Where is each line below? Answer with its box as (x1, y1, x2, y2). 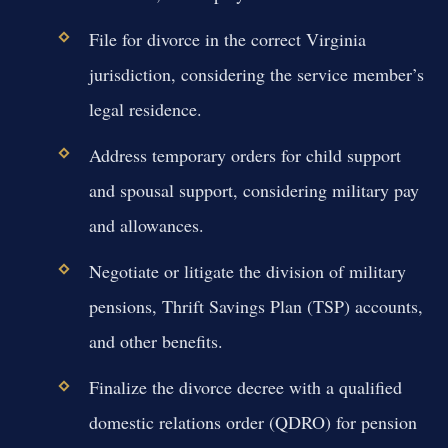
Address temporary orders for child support (88, 142, 401, 167)
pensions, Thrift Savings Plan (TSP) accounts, (88, 294, 423, 319)
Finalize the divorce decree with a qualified (88, 375, 402, 400)
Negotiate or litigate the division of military (88, 259, 406, 284)
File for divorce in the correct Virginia (88, 26, 366, 51)
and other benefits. (88, 329, 223, 354)
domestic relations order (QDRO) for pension (88, 410, 417, 435)
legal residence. (88, 96, 202, 121)
